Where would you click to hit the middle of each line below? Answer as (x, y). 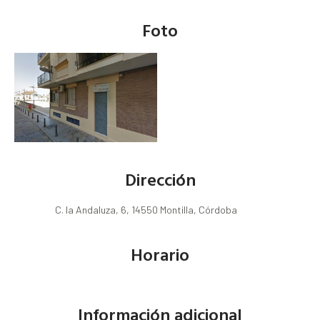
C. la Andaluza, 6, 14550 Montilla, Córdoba (146, 210)
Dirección (160, 180)
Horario (160, 255)
